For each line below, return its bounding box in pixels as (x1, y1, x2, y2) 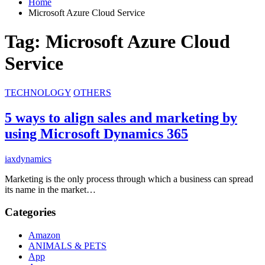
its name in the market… (5, 184, 96, 195)
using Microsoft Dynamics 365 (5, 125, 188, 141)
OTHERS (73, 87, 111, 98)
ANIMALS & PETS (28, 240, 106, 251)
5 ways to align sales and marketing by (5, 109, 237, 125)
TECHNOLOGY (5, 87, 71, 98)
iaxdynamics (5, 153, 51, 164)
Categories (5, 206, 56, 219)
